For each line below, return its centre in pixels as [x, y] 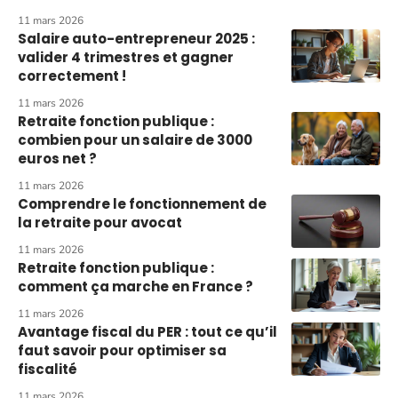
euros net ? [57, 159]
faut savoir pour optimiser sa [122, 350]
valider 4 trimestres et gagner [126, 57]
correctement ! [72, 76]
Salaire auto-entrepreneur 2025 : [136, 39]
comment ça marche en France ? [135, 287]
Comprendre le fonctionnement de [142, 204]
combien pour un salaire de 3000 [135, 140]
